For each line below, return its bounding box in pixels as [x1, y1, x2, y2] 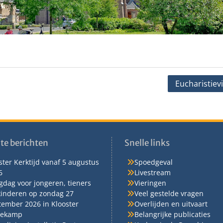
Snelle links [124, 137, 170, 148]
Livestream [134, 167, 171, 177]
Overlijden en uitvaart [134, 199, 208, 209]
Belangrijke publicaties [134, 209, 211, 219]
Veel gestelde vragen [134, 188, 204, 198]
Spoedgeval [134, 157, 173, 167]
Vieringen [134, 178, 166, 188]
